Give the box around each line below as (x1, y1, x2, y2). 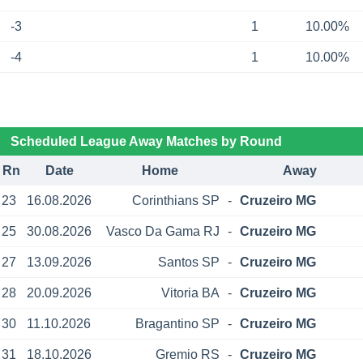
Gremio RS (155, 347, 220, 361)
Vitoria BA (160, 285, 220, 300)
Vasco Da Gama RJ (105, 224, 220, 238)
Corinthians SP (131, 193, 220, 207)
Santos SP (157, 254, 220, 269)
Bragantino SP (135, 316, 220, 331)
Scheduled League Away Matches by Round (10, 134, 282, 148)
